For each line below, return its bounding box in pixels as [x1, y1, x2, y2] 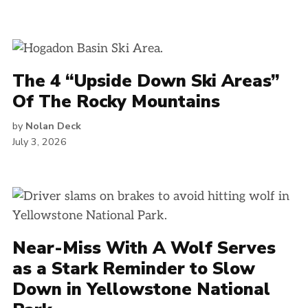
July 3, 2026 [12, 135, 67, 148]
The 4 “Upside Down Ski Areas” [12, 69, 280, 93]
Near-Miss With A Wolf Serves [12, 236, 276, 260]
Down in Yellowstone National [12, 278, 270, 301]
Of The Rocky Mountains [12, 90, 220, 113]
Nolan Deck [25, 119, 81, 133]
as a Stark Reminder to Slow [12, 257, 255, 280]
